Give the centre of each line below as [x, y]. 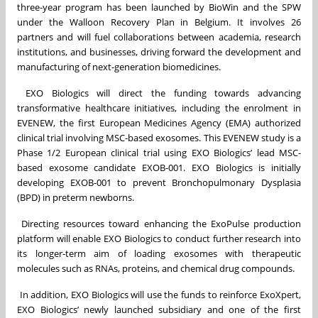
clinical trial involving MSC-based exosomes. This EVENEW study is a [159, 138]
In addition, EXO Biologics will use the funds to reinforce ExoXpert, [159, 295]
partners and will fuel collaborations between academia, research [159, 37]
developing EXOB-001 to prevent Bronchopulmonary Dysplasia [159, 183]
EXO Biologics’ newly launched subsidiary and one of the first [159, 310]
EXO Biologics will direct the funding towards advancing [163, 93]
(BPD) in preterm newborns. [79, 198]
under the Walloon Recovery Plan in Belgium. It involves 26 [159, 22]
